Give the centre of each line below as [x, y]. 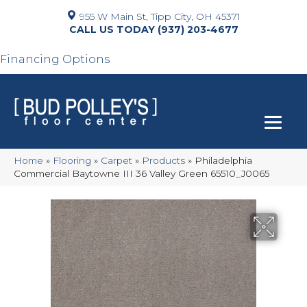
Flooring [72, 160]
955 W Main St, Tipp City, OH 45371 [160, 16]
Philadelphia [223, 160]
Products [163, 160]
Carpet [116, 160]
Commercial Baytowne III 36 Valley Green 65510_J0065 [142, 173]
